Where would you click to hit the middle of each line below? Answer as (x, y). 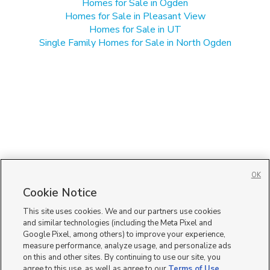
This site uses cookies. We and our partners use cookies (122, 212)
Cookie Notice (60, 193)
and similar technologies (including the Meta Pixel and (118, 223)
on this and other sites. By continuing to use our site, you (122, 257)
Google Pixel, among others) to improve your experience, (124, 234)
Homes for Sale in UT (135, 29)
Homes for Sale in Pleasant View (135, 16)
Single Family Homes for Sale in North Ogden (135, 42)
